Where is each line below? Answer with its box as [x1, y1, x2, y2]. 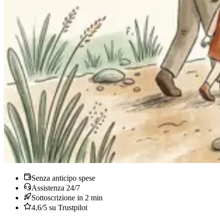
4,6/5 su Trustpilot [31, 203, 87, 212]
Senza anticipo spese [31, 173, 95, 182]
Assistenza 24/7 [31, 183, 80, 192]
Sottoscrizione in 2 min [31, 193, 103, 202]
